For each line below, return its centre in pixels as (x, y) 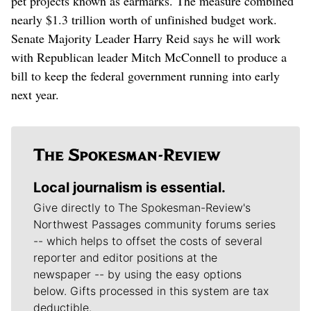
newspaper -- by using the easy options (137, 275)
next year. (35, 95)
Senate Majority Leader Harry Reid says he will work (146, 39)
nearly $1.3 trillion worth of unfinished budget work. (144, 20)
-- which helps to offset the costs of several (148, 241)
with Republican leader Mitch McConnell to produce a (149, 57)
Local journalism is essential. (129, 188)
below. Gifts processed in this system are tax (151, 291)
